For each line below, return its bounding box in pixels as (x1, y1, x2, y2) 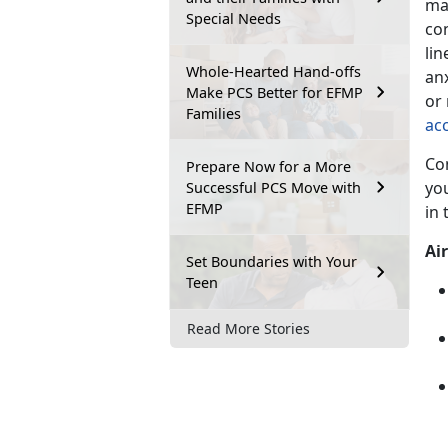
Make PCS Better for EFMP (186, 82, 363, 102)
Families (186, 103, 241, 123)
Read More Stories (187, 319, 310, 339)
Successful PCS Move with (186, 177, 361, 197)
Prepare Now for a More (186, 156, 351, 176)
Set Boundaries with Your (186, 251, 357, 271)
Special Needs (186, 8, 281, 28)
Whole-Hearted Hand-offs (186, 61, 361, 81)
